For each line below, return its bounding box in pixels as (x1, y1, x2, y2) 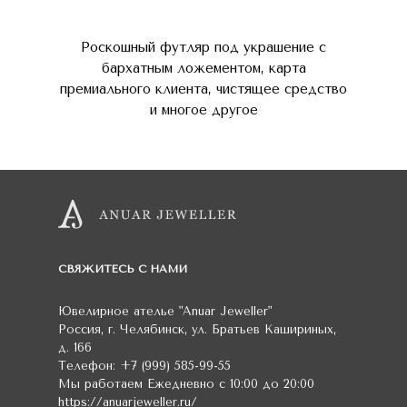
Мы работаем (58, 377, 147, 391)
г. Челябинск (108, 323, 184, 336)
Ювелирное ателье (58, 304, 179, 318)
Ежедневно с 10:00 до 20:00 (147, 377, 314, 391)
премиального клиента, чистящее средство (60, 81, 347, 97)
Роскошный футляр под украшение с (81, 39, 326, 55)
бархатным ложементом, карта (101, 60, 306, 76)
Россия (58, 323, 101, 336)
